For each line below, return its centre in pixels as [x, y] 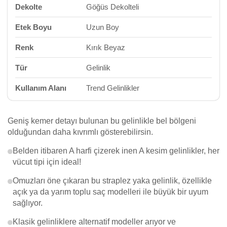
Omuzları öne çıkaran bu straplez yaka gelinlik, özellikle [112, 181]
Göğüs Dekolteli [112, 7]
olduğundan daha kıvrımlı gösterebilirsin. [80, 132]
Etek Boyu [33, 27]
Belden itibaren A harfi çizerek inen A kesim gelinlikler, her [116, 151]
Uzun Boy [103, 27]
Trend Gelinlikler [113, 88]
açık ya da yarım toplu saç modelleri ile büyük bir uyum [110, 192]
